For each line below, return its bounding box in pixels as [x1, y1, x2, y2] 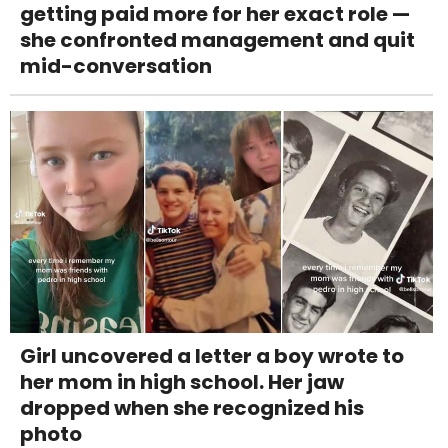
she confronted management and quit [20, 25, 415, 54]
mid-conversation [20, 51, 212, 80]
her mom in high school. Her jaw [20, 367, 344, 396]
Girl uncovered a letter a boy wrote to [20, 341, 404, 370]
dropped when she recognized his [20, 393, 364, 422]
